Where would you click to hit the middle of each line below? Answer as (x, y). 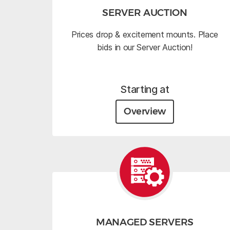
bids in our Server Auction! (145, 47)
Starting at (145, 90)
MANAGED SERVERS (145, 222)
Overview (145, 112)
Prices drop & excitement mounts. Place (145, 34)
